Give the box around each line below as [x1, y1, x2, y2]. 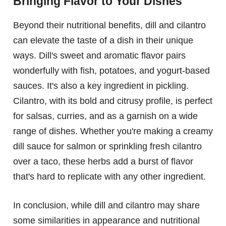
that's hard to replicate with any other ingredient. [13, 172, 206, 182]
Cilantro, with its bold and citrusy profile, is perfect [13, 96, 212, 106]
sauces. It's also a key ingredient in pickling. [13, 81, 189, 91]
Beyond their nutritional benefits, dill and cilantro [13, 20, 206, 31]
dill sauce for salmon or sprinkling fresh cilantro [13, 141, 202, 152]
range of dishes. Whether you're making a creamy [13, 126, 213, 137]
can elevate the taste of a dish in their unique [13, 35, 193, 46]
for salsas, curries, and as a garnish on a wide [13, 111, 198, 122]
